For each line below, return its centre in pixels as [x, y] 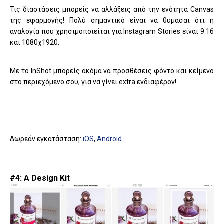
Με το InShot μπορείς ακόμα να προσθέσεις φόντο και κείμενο [112, 71]
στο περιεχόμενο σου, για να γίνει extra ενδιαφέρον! [93, 82]
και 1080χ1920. [35, 42]
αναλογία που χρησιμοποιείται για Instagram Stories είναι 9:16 [112, 31]
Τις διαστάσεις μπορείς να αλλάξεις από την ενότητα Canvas [112, 9]
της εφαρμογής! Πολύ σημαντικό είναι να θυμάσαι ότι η [112, 20]
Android [109, 139]
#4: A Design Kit [40, 178]
